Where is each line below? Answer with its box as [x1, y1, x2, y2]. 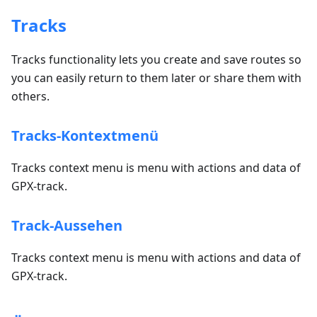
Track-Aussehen [11, 216, 122, 235]
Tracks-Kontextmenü [11, 126, 158, 145]
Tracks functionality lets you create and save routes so [11, 52, 301, 67]
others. [11, 88, 50, 104]
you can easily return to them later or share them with [11, 70, 301, 86]
